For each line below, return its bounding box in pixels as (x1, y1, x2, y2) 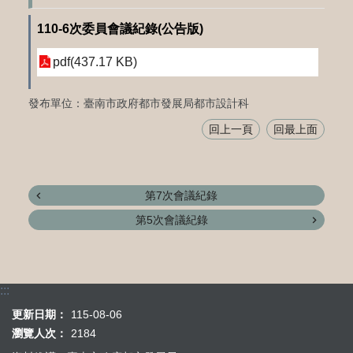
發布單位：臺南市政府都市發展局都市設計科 (28, 96, 249, 110)
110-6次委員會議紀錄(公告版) (36, 22, 203, 35)
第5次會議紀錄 (136, 213, 208, 226)
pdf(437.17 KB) (52, 55, 137, 69)
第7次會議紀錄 (145, 188, 217, 202)
